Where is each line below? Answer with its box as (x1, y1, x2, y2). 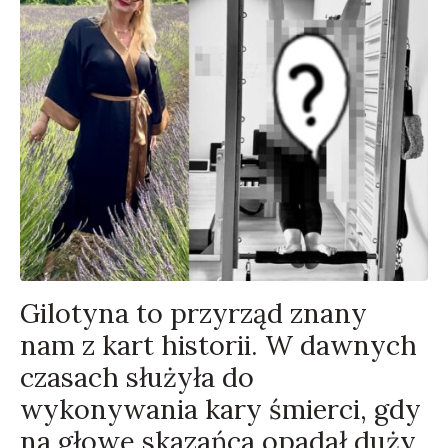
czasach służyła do (20, 360, 254, 395)
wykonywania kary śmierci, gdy (20, 392, 421, 427)
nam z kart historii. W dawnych (20, 328, 417, 363)
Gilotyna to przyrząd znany (20, 296, 367, 331)
